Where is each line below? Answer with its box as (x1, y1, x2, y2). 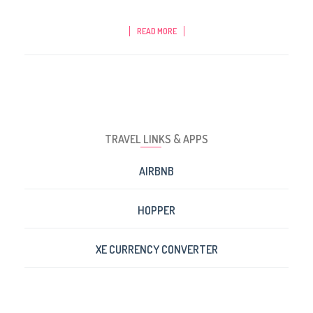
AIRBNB (139, 164, 174, 179)
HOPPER (138, 203, 175, 218)
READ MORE (136, 26, 177, 37)
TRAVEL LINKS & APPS (105, 132, 208, 147)
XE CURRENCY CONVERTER (95, 242, 218, 257)
